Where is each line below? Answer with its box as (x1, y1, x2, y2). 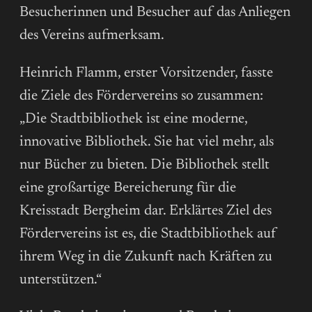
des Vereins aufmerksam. (19, 28, 164, 43)
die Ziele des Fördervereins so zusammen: (19, 88, 263, 104)
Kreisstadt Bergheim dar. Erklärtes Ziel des (19, 203, 272, 219)
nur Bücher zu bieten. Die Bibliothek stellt (19, 157, 270, 173)
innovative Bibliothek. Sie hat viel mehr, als (19, 134, 274, 150)
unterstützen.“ (19, 272, 102, 288)
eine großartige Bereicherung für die (19, 180, 236, 196)
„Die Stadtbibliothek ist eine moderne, (19, 111, 247, 127)
